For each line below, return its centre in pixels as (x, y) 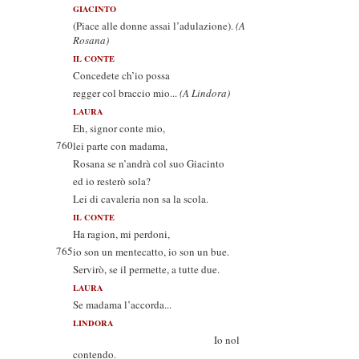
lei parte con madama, (120, 146)
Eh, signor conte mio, (119, 128)
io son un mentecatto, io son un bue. (151, 252)
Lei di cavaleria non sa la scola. (141, 199)
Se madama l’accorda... (122, 305)
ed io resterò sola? (112, 181)
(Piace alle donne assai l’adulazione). (154, 26)
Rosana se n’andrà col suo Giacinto (149, 163)
